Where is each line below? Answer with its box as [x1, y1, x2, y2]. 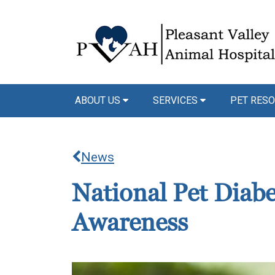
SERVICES [153, 95, 200, 106]
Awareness [72, 207, 188, 239]
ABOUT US [75, 95, 123, 106]
